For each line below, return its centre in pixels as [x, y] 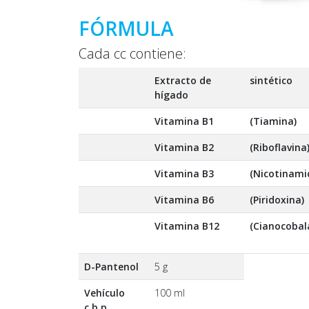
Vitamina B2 [184, 147]
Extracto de [183, 80]
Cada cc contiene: [132, 53]
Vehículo [104, 292]
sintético [271, 80]
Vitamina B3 [184, 173]
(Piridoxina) [277, 199]
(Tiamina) [273, 121]
